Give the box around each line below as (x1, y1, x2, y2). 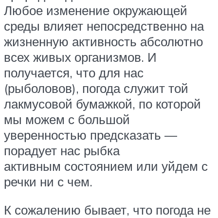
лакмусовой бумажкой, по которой (4, 96, 201, 112)
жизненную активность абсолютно (4, 34, 203, 50)
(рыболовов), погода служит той (4, 80, 188, 96)
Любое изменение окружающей (4, 2, 187, 18)
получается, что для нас (4, 65, 144, 81)
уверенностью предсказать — (4, 127, 177, 143)
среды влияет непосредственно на (4, 18, 204, 34)
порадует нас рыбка (4, 143, 120, 159)
